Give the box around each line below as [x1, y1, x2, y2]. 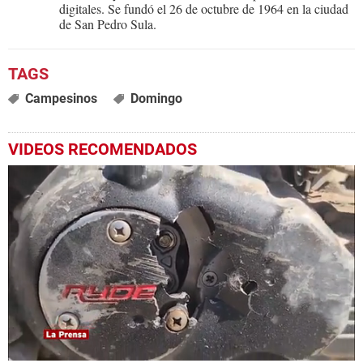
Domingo [130, 91, 182, 107]
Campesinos [24, 91, 97, 107]
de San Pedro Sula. [59, 15, 156, 33]
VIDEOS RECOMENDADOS [8, 139, 197, 160]
